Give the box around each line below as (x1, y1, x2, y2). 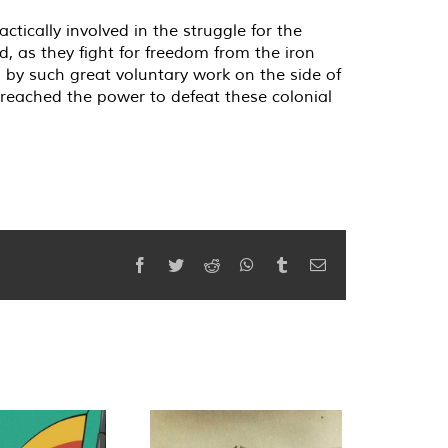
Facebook (147, 256, 209, 273)
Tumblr (289, 256, 335, 273)
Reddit (219, 256, 261, 273)
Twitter (183, 256, 228, 273)
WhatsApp (253, 256, 321, 273)
